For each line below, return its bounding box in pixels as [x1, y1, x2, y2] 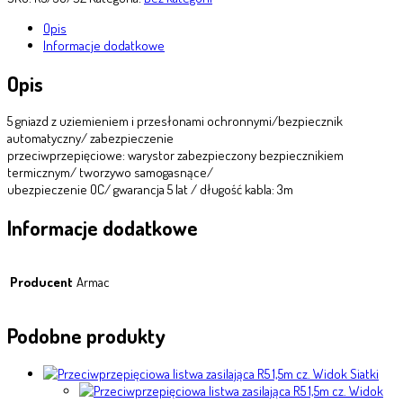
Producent [10, 273, 73, 291]
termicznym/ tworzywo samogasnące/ [7, 164, 213, 182]
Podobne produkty [7, 323, 166, 349]
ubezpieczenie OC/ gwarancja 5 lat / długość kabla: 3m [7, 181, 293, 199]
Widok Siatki [310, 365, 379, 383]
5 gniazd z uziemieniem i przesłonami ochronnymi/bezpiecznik [7, 112, 343, 130]
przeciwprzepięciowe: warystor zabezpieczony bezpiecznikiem [7, 147, 344, 165]
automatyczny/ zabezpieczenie [7, 130, 174, 148]
